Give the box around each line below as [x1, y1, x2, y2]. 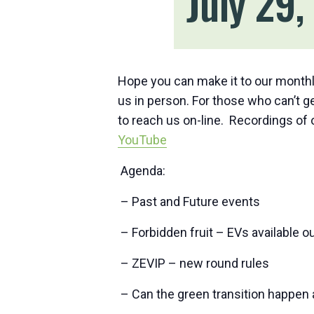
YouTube [118, 132, 167, 147]
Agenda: [118, 163, 165, 178]
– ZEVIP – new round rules [118, 256, 269, 271]
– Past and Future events [118, 194, 260, 209]
